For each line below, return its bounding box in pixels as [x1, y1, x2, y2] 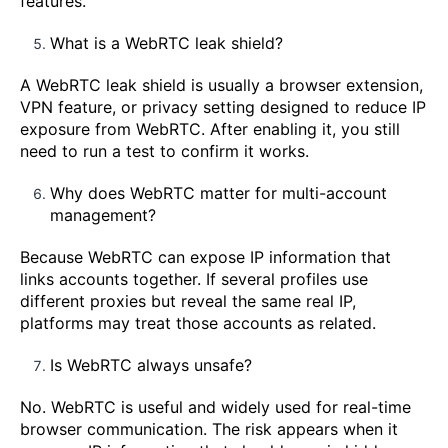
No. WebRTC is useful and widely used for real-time [20, 397, 411, 418]
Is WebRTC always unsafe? [50, 355, 252, 376]
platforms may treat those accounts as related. [20, 313, 376, 334]
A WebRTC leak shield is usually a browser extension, [20, 75, 423, 96]
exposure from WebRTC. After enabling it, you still [20, 119, 400, 140]
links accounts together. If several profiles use [20, 269, 368, 290]
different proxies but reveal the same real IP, [20, 291, 356, 312]
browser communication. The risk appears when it [20, 419, 398, 440]
